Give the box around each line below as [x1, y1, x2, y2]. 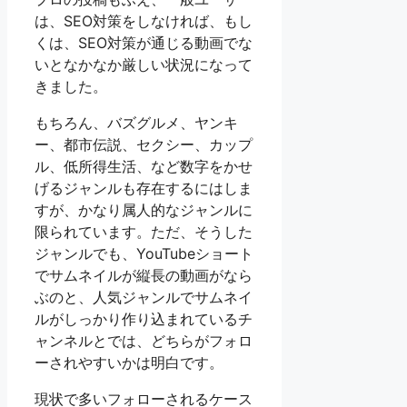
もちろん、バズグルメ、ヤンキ [35, 114, 238, 133]
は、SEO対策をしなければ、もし [35, 12, 253, 31]
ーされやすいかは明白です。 [35, 353, 223, 372]
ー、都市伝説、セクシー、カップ [35, 135, 253, 154]
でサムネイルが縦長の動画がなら [35, 266, 253, 285]
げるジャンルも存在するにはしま [35, 179, 253, 198]
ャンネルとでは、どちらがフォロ [35, 332, 253, 351]
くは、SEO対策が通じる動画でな [35, 34, 253, 53]
